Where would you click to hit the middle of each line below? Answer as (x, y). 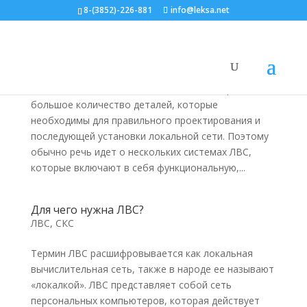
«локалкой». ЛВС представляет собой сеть (131, 285)
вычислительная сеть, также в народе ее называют (152, 269)
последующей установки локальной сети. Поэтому (149, 136)
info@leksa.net (200, 10)
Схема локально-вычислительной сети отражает (146, 89)
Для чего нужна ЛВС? (87, 210)
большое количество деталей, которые (124, 105)
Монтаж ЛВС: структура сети (108, 45)
